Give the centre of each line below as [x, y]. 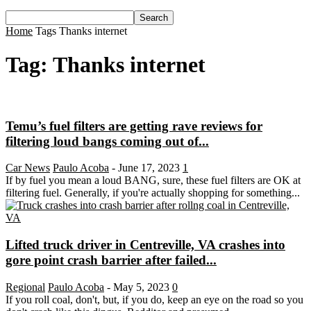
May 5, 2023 [141, 287]
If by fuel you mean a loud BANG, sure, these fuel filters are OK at [153, 180]
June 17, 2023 [149, 168]
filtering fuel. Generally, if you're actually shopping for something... [153, 193]
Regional [25, 287]
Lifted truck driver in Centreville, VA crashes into [145, 245]
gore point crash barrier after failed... [111, 260]
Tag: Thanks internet [106, 65]
